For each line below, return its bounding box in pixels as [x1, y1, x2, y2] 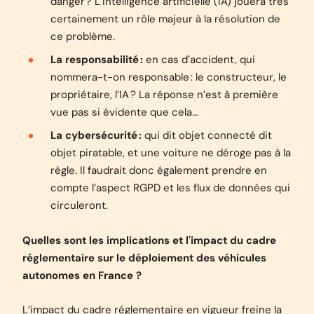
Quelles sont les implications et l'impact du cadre [22, 233, 276, 247]
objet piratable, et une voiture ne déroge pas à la [50, 146, 291, 160]
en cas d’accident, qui [143, 53, 255, 67]
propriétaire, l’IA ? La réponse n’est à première [50, 88, 278, 102]
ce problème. [50, 29, 115, 43]
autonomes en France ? [22, 268, 142, 282]
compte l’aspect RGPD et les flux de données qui [50, 181, 290, 195]
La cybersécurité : [50, 128, 142, 142]
